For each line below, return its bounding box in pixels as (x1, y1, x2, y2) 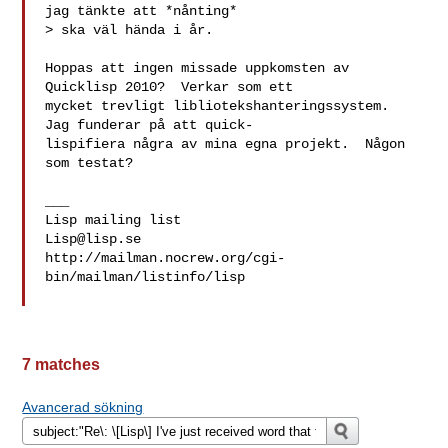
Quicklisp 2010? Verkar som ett (45, 79, 294, 95)
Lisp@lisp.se (45, 231, 142, 247)
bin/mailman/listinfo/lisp (45, 269, 246, 285)
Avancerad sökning (22, 399, 144, 415)
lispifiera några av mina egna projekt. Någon (45, 136, 406, 152)
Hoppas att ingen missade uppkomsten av (45, 60, 350, 76)
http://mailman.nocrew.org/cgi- (45, 250, 286, 266)
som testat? (45, 155, 134, 171)
